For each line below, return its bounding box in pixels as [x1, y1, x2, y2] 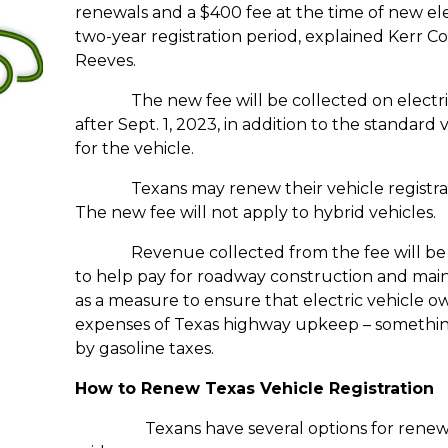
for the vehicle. [74, 139, 194, 159]
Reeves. [74, 51, 136, 71]
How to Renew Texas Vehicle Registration [74, 379, 434, 399]
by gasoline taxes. [74, 339, 214, 359]
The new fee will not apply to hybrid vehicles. [74, 203, 436, 223]
